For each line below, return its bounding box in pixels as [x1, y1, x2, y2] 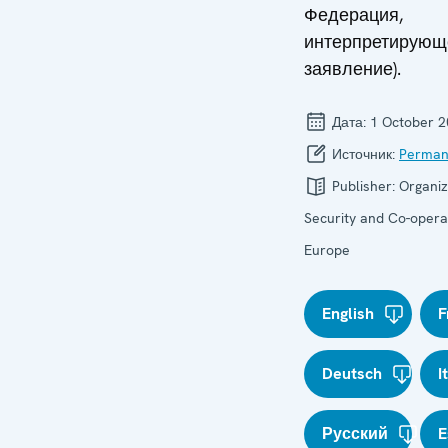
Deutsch [322, 363, 382, 384]
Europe [304, 241, 350, 259]
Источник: [328, 145, 399, 163]
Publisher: [328, 177, 399, 195]
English [322, 303, 374, 324]
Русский [322, 423, 388, 444]
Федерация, [304, 3, 403, 26]
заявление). [304, 57, 401, 80]
